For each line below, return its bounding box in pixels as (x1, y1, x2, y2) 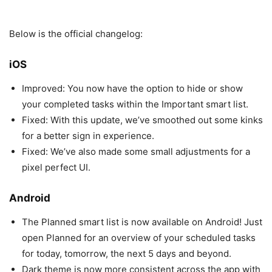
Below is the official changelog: (9, 27, 143, 39)
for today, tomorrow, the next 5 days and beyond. (22, 247, 231, 259)
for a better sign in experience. (22, 129, 154, 141)
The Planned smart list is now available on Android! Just (22, 216, 262, 228)
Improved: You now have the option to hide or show (22, 82, 243, 94)
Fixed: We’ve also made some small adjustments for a (22, 145, 250, 157)
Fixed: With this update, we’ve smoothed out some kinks (22, 114, 263, 126)
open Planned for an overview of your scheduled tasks (22, 231, 256, 243)
